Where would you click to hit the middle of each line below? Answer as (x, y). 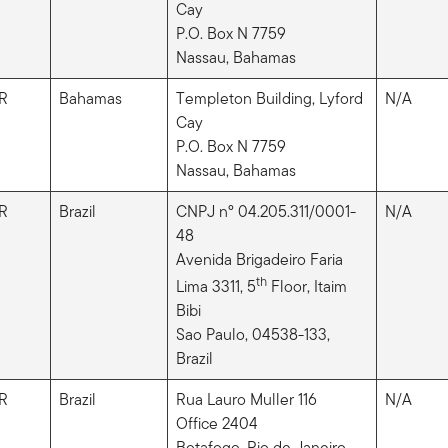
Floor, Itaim (306, 287)
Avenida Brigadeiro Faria (259, 259)
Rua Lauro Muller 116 (246, 399)
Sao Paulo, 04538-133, (252, 335)
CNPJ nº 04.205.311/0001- (265, 211)
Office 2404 (216, 423)
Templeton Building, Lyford (269, 98)
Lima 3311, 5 (215, 287)
